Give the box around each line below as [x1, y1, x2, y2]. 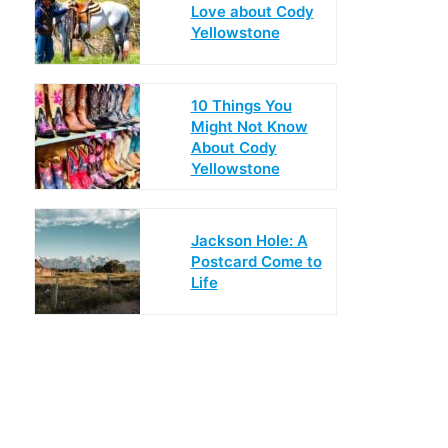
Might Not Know [190, 116, 308, 136]
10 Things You [190, 95, 292, 115]
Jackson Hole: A [190, 231, 308, 250]
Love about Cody [190, 2, 314, 21]
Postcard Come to [190, 252, 322, 271]
